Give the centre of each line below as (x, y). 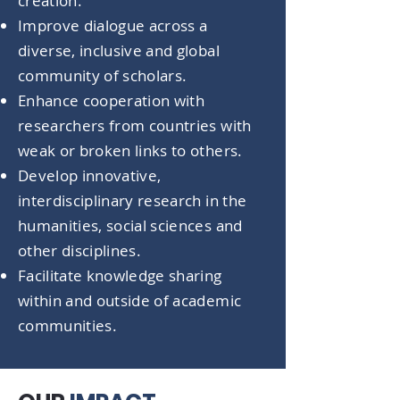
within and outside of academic (130, 300)
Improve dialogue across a (113, 25)
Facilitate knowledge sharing (120, 275)
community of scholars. (103, 75)
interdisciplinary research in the (133, 200)
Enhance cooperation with (112, 100)
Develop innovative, (90, 175)
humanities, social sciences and (130, 225)
